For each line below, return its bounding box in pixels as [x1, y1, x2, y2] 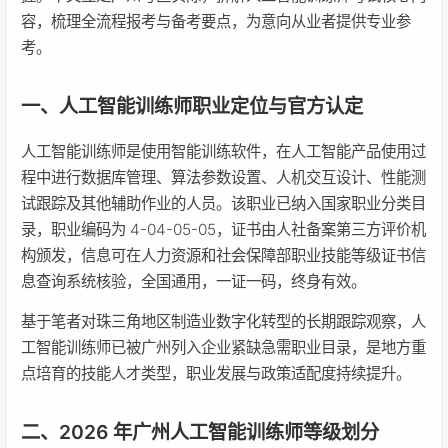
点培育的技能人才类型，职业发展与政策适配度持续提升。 [21, 363, 411, 383]
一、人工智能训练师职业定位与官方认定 [21, 93, 363, 118]
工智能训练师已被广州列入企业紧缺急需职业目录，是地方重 [21, 337, 426, 357]
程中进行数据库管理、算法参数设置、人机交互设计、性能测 [21, 167, 426, 187]
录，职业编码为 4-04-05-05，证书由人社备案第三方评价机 [21, 219, 426, 239]
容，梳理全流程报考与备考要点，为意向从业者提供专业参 [21, 11, 411, 31]
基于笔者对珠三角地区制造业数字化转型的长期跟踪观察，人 [21, 311, 426, 331]
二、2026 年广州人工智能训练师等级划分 [21, 419, 379, 444]
